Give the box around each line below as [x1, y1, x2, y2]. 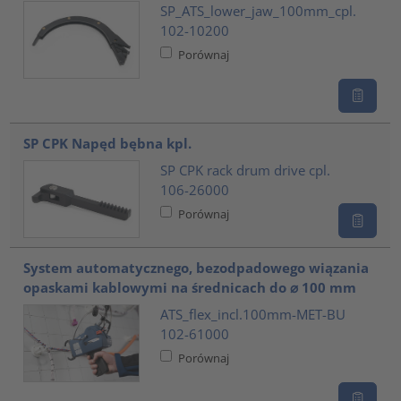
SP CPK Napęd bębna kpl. [23, 134, 192, 153]
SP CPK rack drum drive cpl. [159, 160, 330, 179]
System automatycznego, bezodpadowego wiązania [23, 259, 370, 277]
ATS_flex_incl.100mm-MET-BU [159, 304, 346, 323]
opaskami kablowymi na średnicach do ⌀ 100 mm [23, 278, 357, 297]
